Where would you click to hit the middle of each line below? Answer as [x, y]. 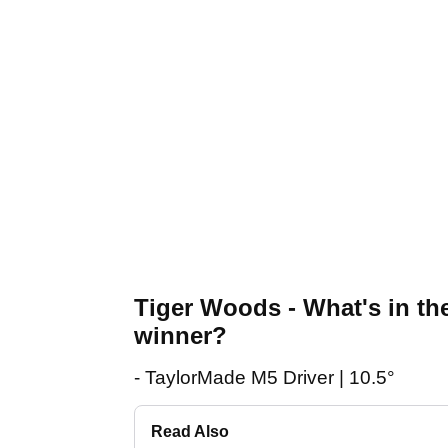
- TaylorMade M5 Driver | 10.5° [264, 378]
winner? [180, 336]
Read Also [190, 432]
